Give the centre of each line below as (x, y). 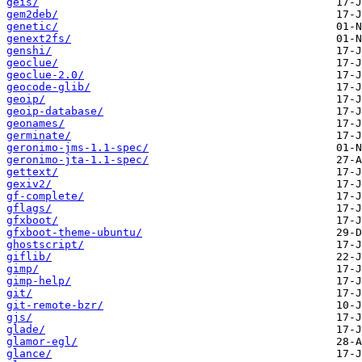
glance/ (29, 354)
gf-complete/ (45, 196)
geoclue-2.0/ (45, 75)
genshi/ (29, 51)
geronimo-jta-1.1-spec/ (78, 160)
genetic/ (32, 27)
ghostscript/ (45, 245)
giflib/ (29, 257)
